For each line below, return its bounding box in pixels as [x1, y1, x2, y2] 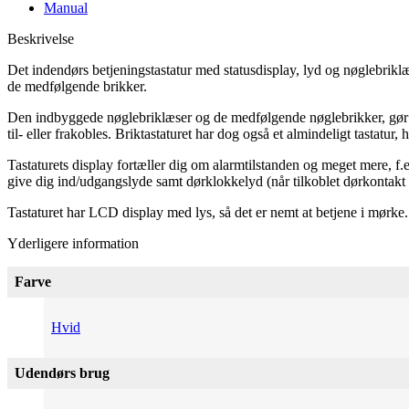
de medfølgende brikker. [7, 78, 147, 94]
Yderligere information [7, 235, 139, 251]
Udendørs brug [15, 364, 110, 381]
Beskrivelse [7, 30, 74, 47]
